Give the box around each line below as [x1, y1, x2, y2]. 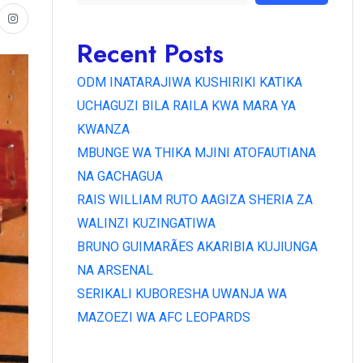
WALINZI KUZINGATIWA [77, 215, 216, 231]
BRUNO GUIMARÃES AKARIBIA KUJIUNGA [77, 238, 318, 254]
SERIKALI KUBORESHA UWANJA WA [77, 285, 287, 301]
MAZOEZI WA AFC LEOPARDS [77, 309, 250, 325]
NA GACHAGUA [77, 168, 163, 184]
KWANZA [77, 121, 130, 137]
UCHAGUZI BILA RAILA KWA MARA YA [77, 97, 296, 113]
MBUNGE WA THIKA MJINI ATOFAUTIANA [77, 144, 316, 160]
